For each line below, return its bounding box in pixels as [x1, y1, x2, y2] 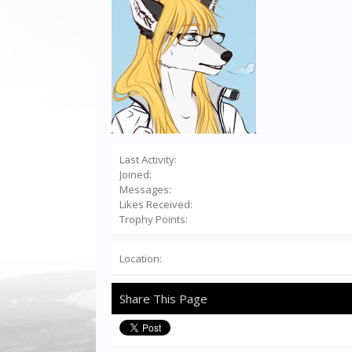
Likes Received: [119, 197, 192, 211]
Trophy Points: [119, 212, 188, 226]
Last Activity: [119, 152, 177, 167]
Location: [119, 251, 162, 266]
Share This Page [119, 291, 207, 306]
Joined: [119, 167, 152, 181]
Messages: [119, 182, 171, 196]
